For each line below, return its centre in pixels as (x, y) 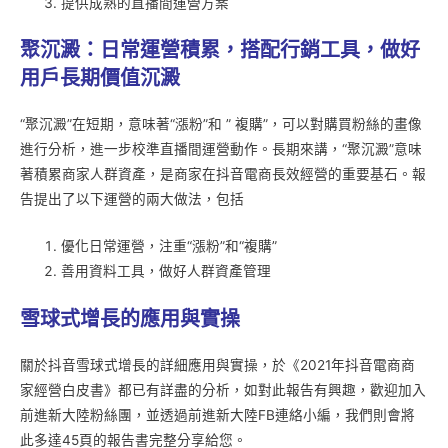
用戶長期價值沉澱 (100, 78)
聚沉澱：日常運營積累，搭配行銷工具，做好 (220, 50)
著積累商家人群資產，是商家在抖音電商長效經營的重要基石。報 (223, 174)
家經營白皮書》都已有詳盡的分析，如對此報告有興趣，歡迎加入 (223, 389)
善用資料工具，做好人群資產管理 (166, 271)
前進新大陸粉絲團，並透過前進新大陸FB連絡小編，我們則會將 (217, 414)
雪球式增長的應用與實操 (130, 318)
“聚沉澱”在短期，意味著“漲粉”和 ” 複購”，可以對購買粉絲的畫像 (221, 124)
